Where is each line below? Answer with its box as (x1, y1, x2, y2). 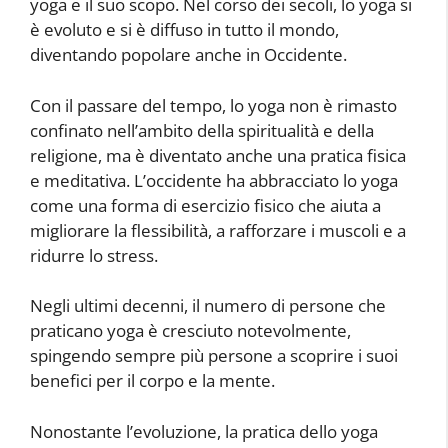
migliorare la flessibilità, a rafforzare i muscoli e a (30, 218, 406, 242)
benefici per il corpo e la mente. (30, 369, 275, 393)
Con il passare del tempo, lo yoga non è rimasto (30, 93, 397, 117)
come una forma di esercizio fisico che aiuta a (30, 193, 381, 217)
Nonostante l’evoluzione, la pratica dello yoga (30, 419, 378, 443)
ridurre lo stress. (30, 243, 158, 267)
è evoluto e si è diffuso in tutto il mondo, (30, 18, 339, 42)
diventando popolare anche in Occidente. (30, 43, 347, 67)
